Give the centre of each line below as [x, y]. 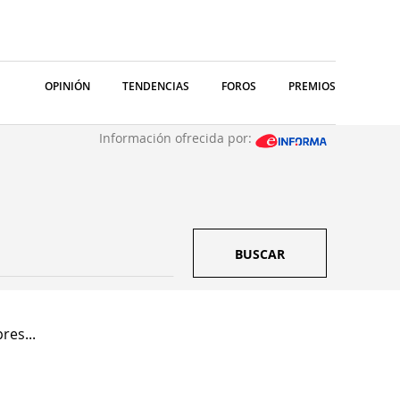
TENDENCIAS [156, 86]
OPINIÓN [67, 86]
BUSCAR [260, 254]
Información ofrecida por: [177, 138]
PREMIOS [312, 86]
